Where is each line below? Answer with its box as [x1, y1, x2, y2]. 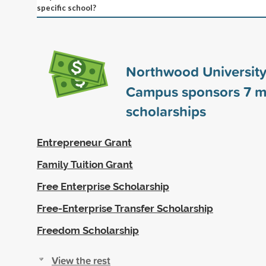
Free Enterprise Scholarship [37, 180, 169, 192]
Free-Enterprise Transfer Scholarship [37, 202, 213, 214]
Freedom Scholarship [37, 224, 139, 236]
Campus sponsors [126, 81, 243, 102]
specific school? [37, 2, 96, 12]
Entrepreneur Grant [37, 136, 132, 148]
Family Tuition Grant [37, 158, 133, 170]
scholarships [126, 100, 206, 121]
